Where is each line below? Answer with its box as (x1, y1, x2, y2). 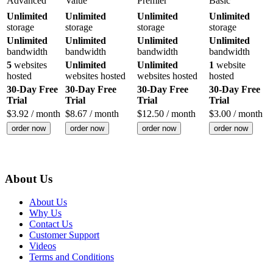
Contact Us (29, 219, 73, 230)
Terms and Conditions (29, 252, 114, 263)
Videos (29, 241, 56, 252)
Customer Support (29, 230, 99, 241)
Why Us (29, 208, 62, 219)
